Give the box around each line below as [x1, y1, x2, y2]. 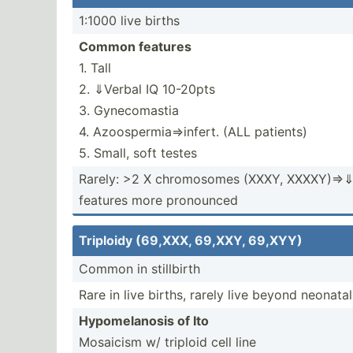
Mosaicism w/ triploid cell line [79, 334, 256, 350]
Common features [79, 39, 191, 54]
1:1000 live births [79, 13, 180, 28]
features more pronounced [79, 192, 238, 208]
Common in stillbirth [79, 261, 200, 277]
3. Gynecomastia [79, 102, 179, 118]
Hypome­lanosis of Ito [79, 313, 209, 329]
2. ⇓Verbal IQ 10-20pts [79, 81, 215, 97]
